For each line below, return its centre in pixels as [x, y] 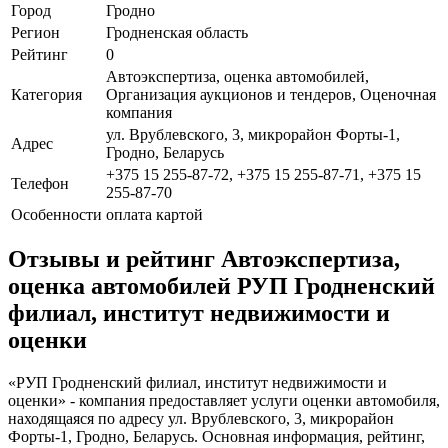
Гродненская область [177, 32]
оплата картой [154, 214]
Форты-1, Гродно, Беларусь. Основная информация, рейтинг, [216, 437]
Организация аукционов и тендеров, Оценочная [271, 94]
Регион [35, 32]
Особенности [56, 214]
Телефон [40, 183]
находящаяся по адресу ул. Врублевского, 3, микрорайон [201, 419]
